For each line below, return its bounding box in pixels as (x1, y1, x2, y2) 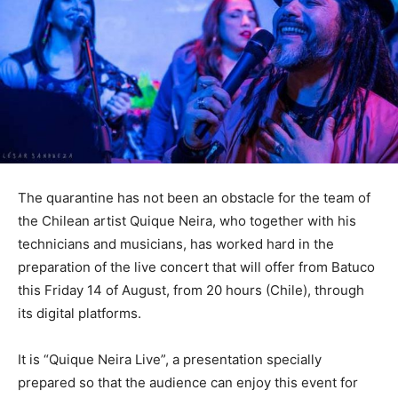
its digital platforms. (18, 304, 141, 322)
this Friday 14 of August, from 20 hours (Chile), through (18, 281, 364, 298)
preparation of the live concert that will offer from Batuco (18, 258, 375, 275)
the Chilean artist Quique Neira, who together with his (18, 211, 356, 229)
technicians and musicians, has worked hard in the (18, 235, 334, 252)
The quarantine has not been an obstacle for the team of (18, 188, 370, 206)
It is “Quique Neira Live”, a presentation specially (18, 350, 322, 368)
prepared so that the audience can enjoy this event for (18, 373, 358, 391)
